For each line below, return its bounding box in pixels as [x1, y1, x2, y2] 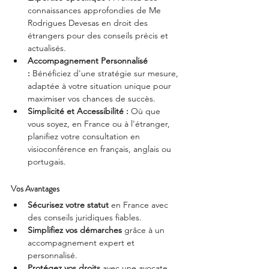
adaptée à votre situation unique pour [28, 80, 174, 91]
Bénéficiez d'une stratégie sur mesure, [30, 67, 181, 79]
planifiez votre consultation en [28, 130, 142, 142]
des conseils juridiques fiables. [28, 211, 142, 223]
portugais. [28, 156, 66, 167]
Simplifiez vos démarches [28, 224, 122, 235]
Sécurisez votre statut [28, 199, 109, 210]
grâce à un [122, 224, 167, 235]
